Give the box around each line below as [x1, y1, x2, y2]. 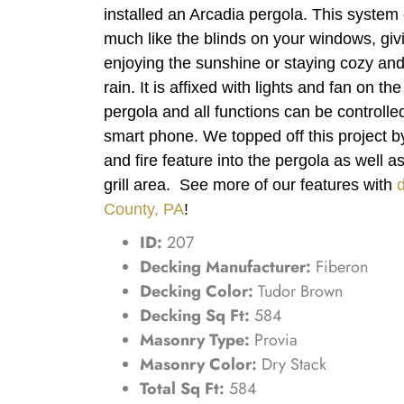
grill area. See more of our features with [104, 175, 397, 194]
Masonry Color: [140, 352, 262, 376]
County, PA [104, 199, 184, 218]
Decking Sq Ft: [140, 303, 254, 327]
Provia [254, 327, 298, 352]
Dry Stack [262, 352, 326, 376]
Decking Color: [140, 279, 258, 303]
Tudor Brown [258, 279, 343, 303]
